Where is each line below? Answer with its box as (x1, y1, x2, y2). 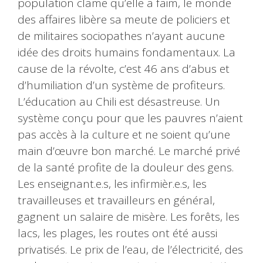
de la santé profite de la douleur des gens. (18, 160, 234, 176)
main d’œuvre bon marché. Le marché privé (18, 143, 240, 159)
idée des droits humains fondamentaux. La (18, 45, 235, 60)
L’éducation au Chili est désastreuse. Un (18, 94, 220, 110)
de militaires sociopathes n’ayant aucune (18, 28, 225, 44)
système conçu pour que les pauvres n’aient (18, 110, 243, 126)
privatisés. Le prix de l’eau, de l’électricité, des (18, 242, 243, 258)
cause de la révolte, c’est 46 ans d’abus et (18, 61, 230, 77)
